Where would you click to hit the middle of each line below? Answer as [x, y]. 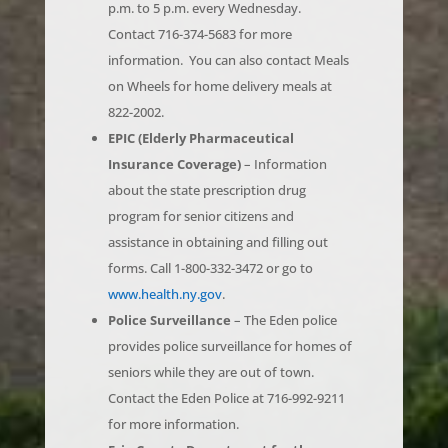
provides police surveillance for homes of [229, 317]
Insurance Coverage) [175, 135]
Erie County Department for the [211, 421]
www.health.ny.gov [164, 265]
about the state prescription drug [206, 161]
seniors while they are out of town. [210, 343]
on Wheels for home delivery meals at [219, 57]
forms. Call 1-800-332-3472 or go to [210, 239]
